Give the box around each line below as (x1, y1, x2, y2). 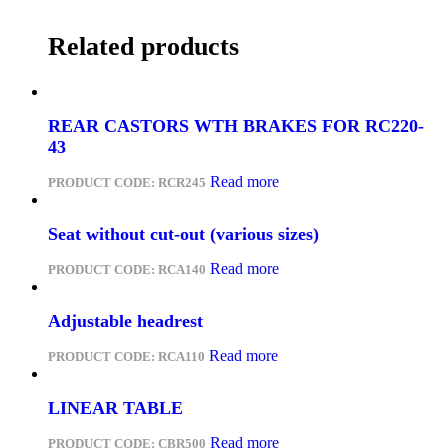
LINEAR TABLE (48, 397, 183, 418)
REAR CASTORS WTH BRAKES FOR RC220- (48, 116, 424, 137)
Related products (48, 31, 239, 61)
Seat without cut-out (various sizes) (48, 224, 319, 244)
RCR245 (158, 175, 206, 191)
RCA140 (158, 261, 206, 277)
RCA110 (158, 348, 205, 364)
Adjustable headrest (48, 310, 203, 331)
